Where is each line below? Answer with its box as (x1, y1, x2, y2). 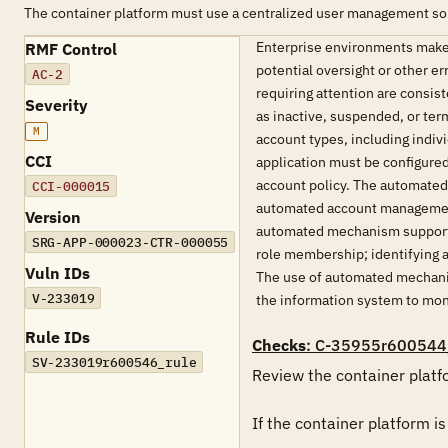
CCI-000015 (31, 177, 111, 195)
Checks (252, 335, 306, 355)
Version (25, 207, 81, 227)
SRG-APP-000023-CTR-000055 (31, 233, 229, 251)
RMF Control (25, 39, 117, 59)
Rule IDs (25, 327, 90, 347)
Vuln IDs (25, 263, 90, 283)
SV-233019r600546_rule (31, 353, 197, 371)
